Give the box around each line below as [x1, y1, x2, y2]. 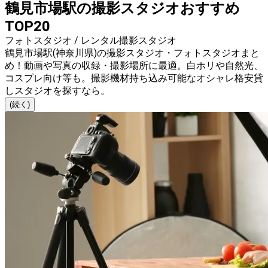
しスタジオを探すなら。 [5, 85, 110, 97]
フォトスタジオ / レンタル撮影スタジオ [5, 35, 176, 47]
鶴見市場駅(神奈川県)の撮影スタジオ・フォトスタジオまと [5, 47, 260, 59]
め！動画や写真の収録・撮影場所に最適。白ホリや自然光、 [5, 60, 263, 72]
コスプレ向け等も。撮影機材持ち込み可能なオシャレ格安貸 [5, 72, 263, 84]
